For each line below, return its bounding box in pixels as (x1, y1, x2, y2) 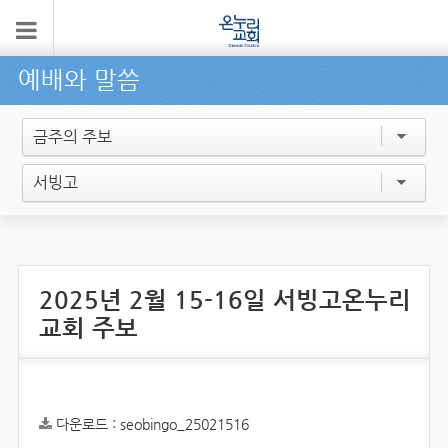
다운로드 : (55, 416, 120, 432)
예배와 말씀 (17, 66, 140, 94)
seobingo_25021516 (119, 416, 249, 432)
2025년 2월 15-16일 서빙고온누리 (38, 286, 411, 314)
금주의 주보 (33, 127, 113, 146)
